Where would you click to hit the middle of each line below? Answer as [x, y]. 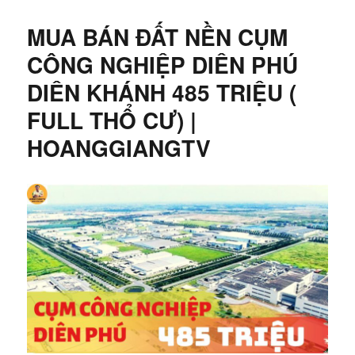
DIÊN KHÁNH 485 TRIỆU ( [162, 93]
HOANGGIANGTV [119, 148]
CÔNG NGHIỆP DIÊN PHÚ [163, 65]
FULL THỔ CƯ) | [112, 120]
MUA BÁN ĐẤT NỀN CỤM [158, 37]
